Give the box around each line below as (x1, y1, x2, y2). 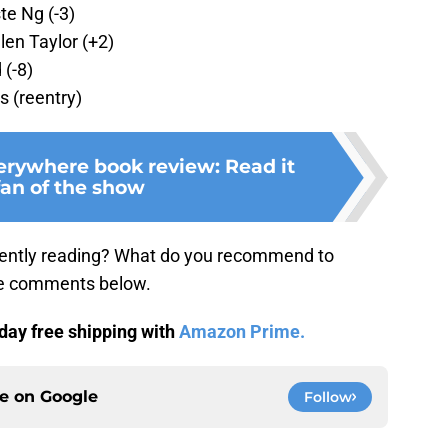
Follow (304, 388, 352, 407)
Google (40, 387, 98, 407)
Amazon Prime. (179, 321, 305, 343)
